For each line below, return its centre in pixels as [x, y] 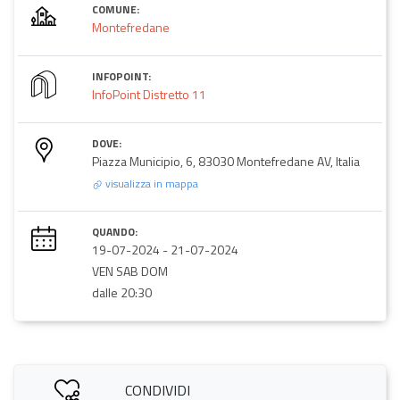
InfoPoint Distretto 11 [149, 94]
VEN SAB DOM [130, 271]
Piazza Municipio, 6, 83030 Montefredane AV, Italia [226, 161]
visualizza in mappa [150, 183]
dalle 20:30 [122, 292]
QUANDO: [115, 231]
